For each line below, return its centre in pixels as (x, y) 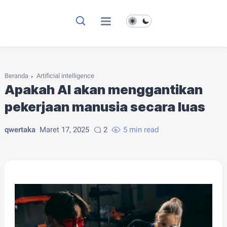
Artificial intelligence (65, 76)
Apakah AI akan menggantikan (103, 89)
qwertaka (20, 130)
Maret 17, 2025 (64, 130)
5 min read (141, 130)
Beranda (16, 76)
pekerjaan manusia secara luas (105, 107)
